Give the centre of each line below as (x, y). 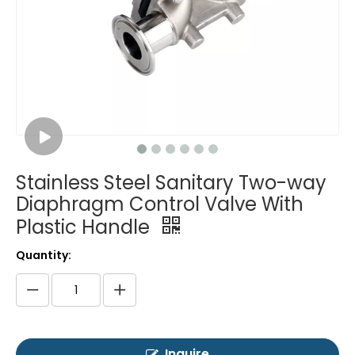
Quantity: (44, 256)
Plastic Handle (85, 227)
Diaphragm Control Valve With (160, 204)
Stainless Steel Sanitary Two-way (171, 183)
